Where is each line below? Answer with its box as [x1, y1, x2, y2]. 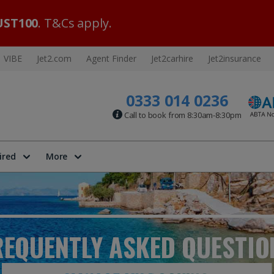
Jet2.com [37, 53, 72, 64]
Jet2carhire [151, 53, 193, 64]
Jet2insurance [208, 53, 261, 64]
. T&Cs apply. [38, 15, 112, 31]
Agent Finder [86, 53, 136, 64]
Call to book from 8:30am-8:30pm [122, 109, 242, 120]
